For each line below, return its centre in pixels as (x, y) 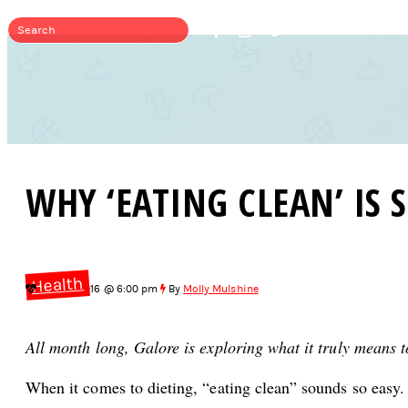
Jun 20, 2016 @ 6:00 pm (98, 289)
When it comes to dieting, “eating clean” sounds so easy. (215, 387)
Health (57, 285)
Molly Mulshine (221, 289)
